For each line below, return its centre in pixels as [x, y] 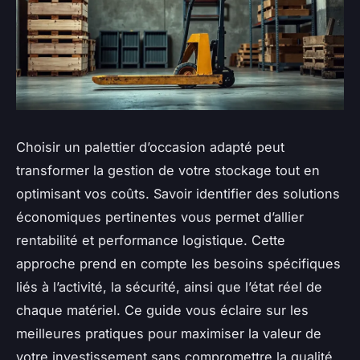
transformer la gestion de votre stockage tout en [168, 170]
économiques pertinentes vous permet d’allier [160, 217]
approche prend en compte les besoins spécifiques [178, 264]
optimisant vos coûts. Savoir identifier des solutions [178, 194]
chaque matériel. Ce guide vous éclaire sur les [162, 310]
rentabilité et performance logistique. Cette [151, 240]
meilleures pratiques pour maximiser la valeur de [169, 333]
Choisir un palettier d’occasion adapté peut [150, 147]
